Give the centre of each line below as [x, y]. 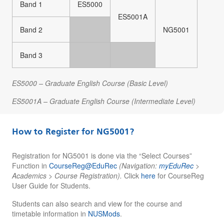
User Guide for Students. [52, 185]
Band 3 [31, 55]
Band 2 [31, 29]
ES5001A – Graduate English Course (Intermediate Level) [104, 101]
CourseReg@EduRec [83, 165]
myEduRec [176, 165]
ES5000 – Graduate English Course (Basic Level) [90, 83]
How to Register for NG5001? [73, 132]
